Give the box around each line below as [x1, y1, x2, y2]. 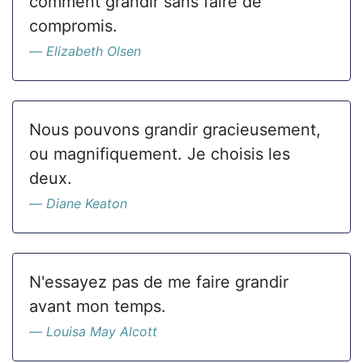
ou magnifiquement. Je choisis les [29, 144, 290, 164]
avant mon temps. [29, 297, 166, 316]
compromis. [29, 16, 117, 36]
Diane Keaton [46, 195, 127, 211]
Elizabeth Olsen [46, 43, 141, 59]
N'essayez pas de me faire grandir [29, 272, 288, 292]
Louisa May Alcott [46, 323, 157, 340]
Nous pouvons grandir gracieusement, [29, 120, 321, 139]
